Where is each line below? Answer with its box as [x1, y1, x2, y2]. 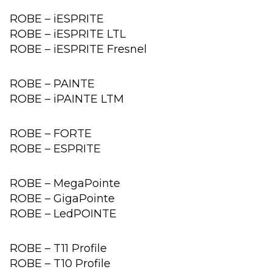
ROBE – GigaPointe [10, 191, 115, 205]
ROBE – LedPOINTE [10, 206, 117, 220]
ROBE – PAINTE [10, 76, 95, 90]
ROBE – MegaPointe [10, 176, 120, 190]
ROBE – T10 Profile [10, 256, 110, 270]
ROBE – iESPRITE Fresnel [10, 42, 147, 56]
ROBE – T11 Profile [10, 241, 107, 255]
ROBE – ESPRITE [10, 141, 101, 155]
